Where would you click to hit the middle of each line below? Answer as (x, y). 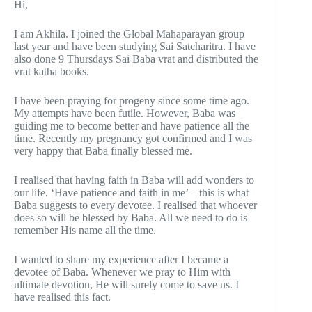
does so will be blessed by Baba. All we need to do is (131, 217)
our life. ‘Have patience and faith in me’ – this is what (131, 192)
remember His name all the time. (86, 230)
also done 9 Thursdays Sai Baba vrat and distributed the (136, 58)
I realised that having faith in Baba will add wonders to (134, 180)
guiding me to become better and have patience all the (132, 125)
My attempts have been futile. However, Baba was (125, 113)
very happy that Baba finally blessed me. (104, 150)
